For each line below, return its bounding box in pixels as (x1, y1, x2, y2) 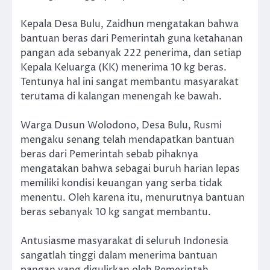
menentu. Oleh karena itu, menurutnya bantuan (20, 190, 245, 204)
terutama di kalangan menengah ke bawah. (20, 89, 222, 103)
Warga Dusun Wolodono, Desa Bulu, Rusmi (20, 118, 222, 132)
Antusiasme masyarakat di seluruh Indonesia (20, 234, 228, 248)
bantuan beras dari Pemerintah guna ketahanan (20, 31, 243, 45)
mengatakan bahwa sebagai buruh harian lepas (20, 162, 240, 175)
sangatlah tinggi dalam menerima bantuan (20, 248, 218, 262)
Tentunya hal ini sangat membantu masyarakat (20, 75, 239, 89)
